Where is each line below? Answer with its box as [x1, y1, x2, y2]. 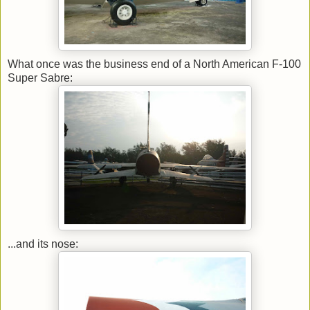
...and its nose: [8, 237, 78, 250]
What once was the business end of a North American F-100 [8, 57, 301, 70]
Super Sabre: [8, 71, 73, 84]
